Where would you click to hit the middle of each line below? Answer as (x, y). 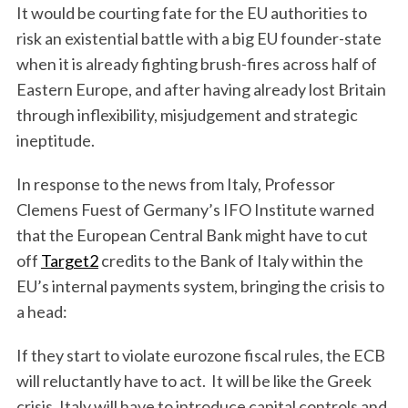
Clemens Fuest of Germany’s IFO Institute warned (195, 209)
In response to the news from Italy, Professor (175, 184)
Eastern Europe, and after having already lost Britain (201, 89)
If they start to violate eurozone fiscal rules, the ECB (200, 355)
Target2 (69, 260)
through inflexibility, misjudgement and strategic (187, 114)
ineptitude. (55, 140)
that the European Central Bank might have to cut (192, 235)
